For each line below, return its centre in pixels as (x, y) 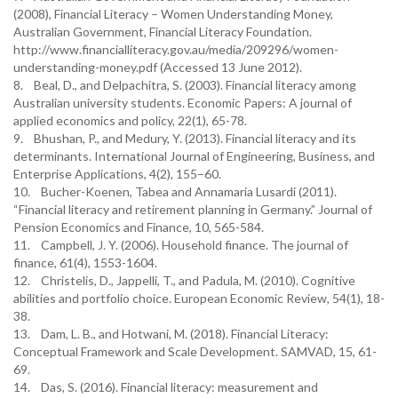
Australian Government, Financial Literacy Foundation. (163, 32)
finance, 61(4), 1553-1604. (85, 263)
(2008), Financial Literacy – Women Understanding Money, (173, 14)
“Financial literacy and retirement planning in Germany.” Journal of (193, 209)
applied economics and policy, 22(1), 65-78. (130, 120)
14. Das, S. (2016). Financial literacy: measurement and (166, 387)
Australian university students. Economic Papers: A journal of (183, 103)
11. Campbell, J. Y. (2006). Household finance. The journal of (181, 245)
